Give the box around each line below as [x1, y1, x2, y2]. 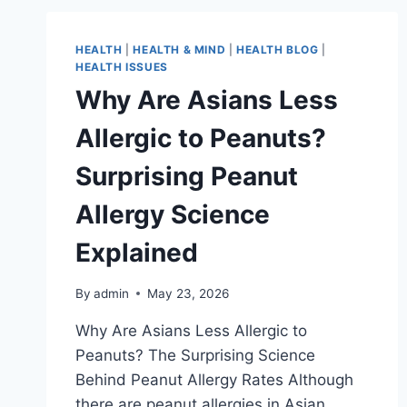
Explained [75, 236, 198, 268]
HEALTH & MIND [133, 43, 226, 56]
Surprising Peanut [75, 160, 298, 192]
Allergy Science [75, 198, 270, 230]
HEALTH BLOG [235, 43, 319, 56]
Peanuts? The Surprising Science [75, 345, 315, 364]
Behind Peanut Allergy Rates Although [75, 370, 353, 389]
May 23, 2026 [147, 285, 230, 301]
